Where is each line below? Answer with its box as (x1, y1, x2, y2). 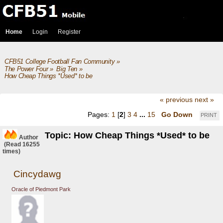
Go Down (161, 110, 193, 118)
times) (2, 148, 20, 155)
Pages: (88, 110, 111, 118)
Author (19, 134, 38, 141)
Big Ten (56, 65, 77, 73)
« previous (159, 96, 193, 104)
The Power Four (4, 65, 48, 73)
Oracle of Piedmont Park (11, 186, 71, 193)
